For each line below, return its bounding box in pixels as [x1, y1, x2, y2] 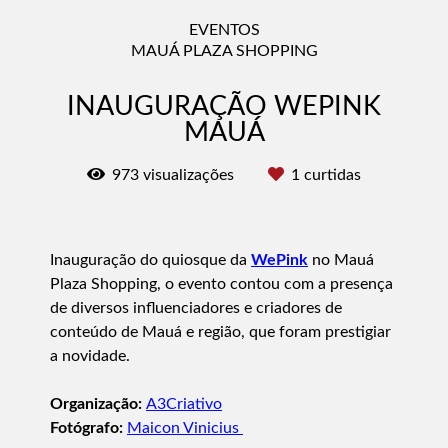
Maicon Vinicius [127, 419, 243, 436]
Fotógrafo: [50, 419, 127, 436]
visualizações [139, 166, 238, 183]
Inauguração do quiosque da [50, 251, 251, 268]
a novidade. [50, 347, 130, 364]
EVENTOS [188, 21, 260, 38]
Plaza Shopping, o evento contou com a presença [50, 275, 393, 292]
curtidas [300, 166, 361, 183]
